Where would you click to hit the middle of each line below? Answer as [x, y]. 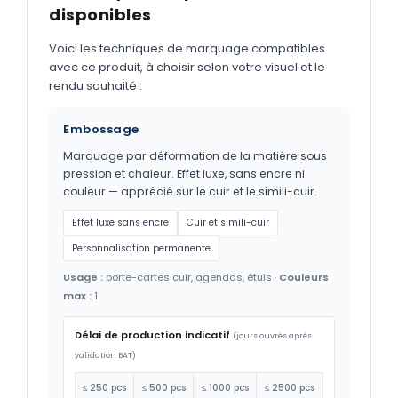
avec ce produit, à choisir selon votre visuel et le [187, 67]
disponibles [100, 14]
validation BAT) [105, 355]
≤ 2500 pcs [290, 387]
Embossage [101, 129]
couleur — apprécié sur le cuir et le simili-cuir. [190, 191]
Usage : [83, 277]
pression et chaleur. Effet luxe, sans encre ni [184, 173]
